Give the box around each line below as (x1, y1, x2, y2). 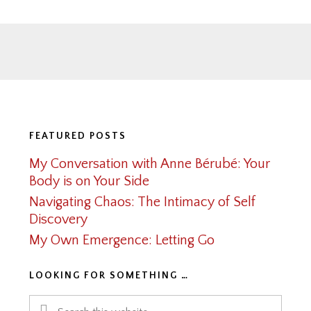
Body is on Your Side (29, 173, 150, 189)
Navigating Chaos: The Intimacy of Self (29, 194, 256, 210)
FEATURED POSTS (29, 130, 127, 142)
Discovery (29, 211, 88, 227)
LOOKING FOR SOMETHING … (29, 269, 190, 281)
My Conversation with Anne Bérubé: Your (29, 155, 271, 171)
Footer (15, 94, 80, 125)
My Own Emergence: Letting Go (29, 232, 215, 248)
